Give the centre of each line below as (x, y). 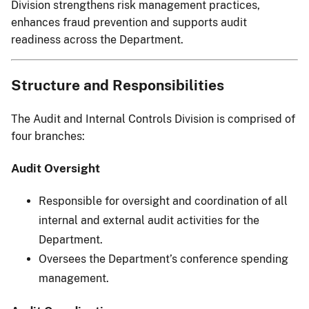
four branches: (48, 137)
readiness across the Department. (97, 39)
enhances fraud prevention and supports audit (129, 22)
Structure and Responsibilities (118, 85)
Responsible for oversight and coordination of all (163, 201)
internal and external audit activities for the (149, 220)
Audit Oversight (56, 168)
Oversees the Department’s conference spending (163, 259)
